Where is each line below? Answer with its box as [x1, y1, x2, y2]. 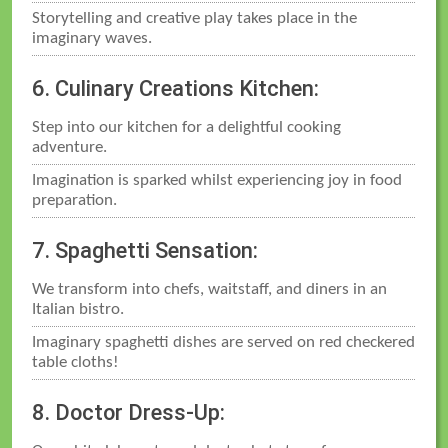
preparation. [32, 191, 118, 209]
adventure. [32, 138, 108, 156]
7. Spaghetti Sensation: [32, 237, 259, 263]
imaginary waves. [32, 29, 153, 47]
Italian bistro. [32, 300, 125, 318]
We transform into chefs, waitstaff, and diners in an [32, 280, 388, 298]
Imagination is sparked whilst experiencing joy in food [32, 171, 403, 189]
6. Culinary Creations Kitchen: [32, 75, 320, 101]
